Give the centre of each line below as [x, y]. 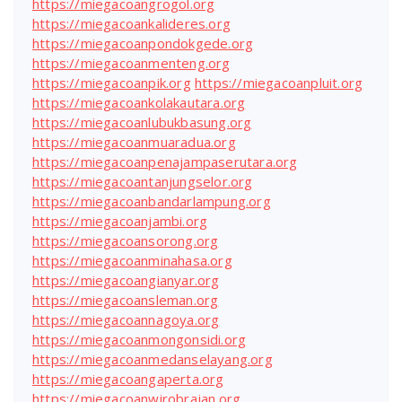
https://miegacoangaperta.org [128, 379]
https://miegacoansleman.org [126, 300]
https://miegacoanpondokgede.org [143, 44]
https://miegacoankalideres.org [131, 24]
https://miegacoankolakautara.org [139, 103]
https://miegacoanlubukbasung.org [142, 122]
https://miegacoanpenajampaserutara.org [165, 162]
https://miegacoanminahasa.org [132, 261]
